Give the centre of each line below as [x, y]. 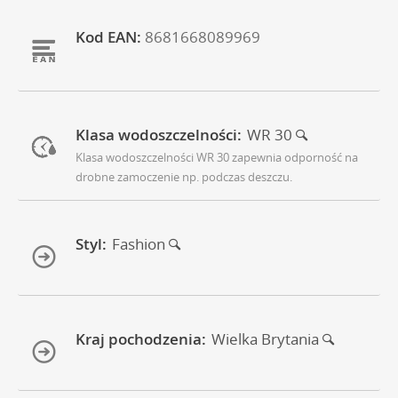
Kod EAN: [108, 37]
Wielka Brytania [267, 339]
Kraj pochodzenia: [141, 339]
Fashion [140, 244]
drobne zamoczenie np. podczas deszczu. [184, 177]
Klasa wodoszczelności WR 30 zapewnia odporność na [217, 158]
